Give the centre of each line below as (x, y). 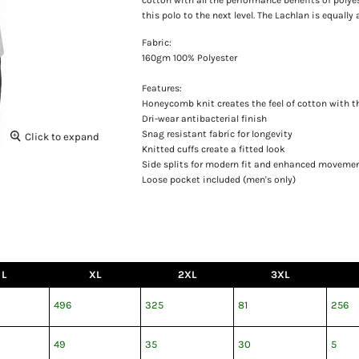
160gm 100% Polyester (190, 57)
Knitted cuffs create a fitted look (214, 149)
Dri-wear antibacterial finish (205, 118)
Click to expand (62, 136)
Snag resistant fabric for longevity (218, 133)
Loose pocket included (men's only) (219, 179)
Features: (162, 88)
